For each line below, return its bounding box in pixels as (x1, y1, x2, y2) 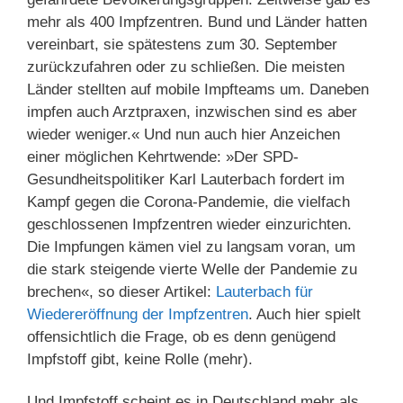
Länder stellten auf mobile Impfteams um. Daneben (27, 80, 369, 98)
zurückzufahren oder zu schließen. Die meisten (27, 58, 345, 76)
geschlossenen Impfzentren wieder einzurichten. (27, 215, 352, 233)
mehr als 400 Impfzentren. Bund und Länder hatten (27, 13, 367, 31)
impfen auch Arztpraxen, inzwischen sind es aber (27, 103, 357, 121)
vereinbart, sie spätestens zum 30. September (27, 35, 337, 53)
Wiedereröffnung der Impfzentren (27, 305, 248, 323)
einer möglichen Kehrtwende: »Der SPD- (27, 148, 299, 166)
